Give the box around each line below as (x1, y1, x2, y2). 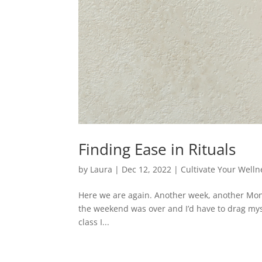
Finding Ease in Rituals (78, 138, 236, 160)
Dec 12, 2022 (122, 163, 172, 175)
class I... (78, 216, 110, 227)
